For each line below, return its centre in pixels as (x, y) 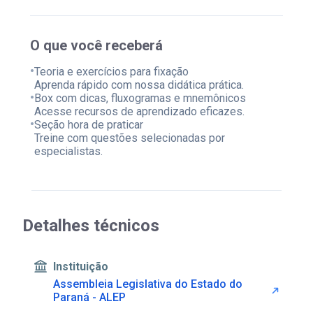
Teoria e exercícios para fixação (111, 71)
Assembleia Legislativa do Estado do (148, 284)
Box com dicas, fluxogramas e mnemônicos (140, 98)
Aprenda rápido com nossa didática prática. (139, 85)
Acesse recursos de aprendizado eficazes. (139, 111)
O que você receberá (96, 45)
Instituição (81, 266)
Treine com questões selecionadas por (129, 138)
